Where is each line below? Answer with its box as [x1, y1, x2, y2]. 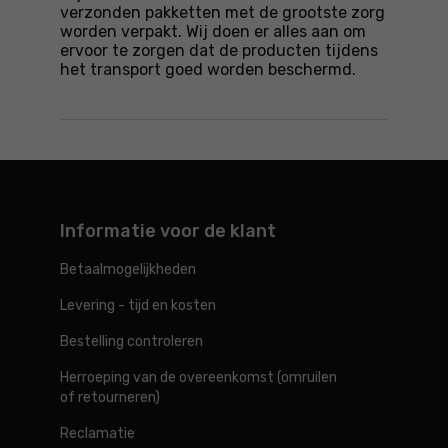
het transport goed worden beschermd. [60, 60, 356, 79]
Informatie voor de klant [60, 220, 276, 242]
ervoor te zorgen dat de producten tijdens [60, 41, 378, 60]
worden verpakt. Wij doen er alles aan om [60, 22, 366, 41]
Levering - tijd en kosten [60, 297, 216, 314]
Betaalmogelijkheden [60, 261, 196, 278]
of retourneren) [60, 389, 160, 406]
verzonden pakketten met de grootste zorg [60, 3, 385, 22]
